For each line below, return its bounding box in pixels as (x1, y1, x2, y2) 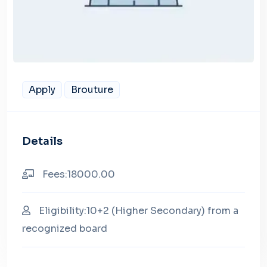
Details (22, 134, 63, 148)
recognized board (22, 222, 107, 235)
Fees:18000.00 (40, 167, 115, 181)
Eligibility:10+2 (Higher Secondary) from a (36, 204, 238, 217)
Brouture (71, 83, 113, 96)
